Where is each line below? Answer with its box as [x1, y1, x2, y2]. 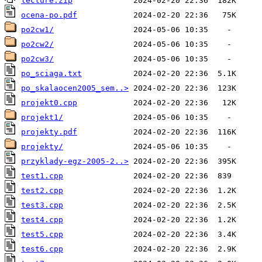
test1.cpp [21, 171, 63, 181]
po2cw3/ [21, 54, 54, 64]
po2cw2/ [21, 40, 54, 49]
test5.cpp [21, 230, 63, 239]
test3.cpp [21, 201, 63, 210]
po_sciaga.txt [21, 69, 82, 78]
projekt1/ [21, 113, 63, 122]
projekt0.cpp [21, 98, 77, 108]
